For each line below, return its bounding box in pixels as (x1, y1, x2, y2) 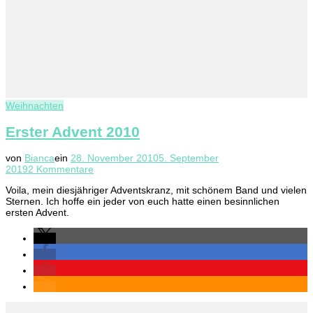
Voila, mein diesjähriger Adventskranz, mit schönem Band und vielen (6, 184, 307, 196)
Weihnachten (6, 100, 64, 112)
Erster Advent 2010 (6, 123, 140, 140)
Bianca (24, 152, 54, 163)
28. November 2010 (71, 152, 159, 163)
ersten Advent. (6, 206, 69, 218)
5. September (159, 152, 219, 163)
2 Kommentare (28, 163, 94, 175)
